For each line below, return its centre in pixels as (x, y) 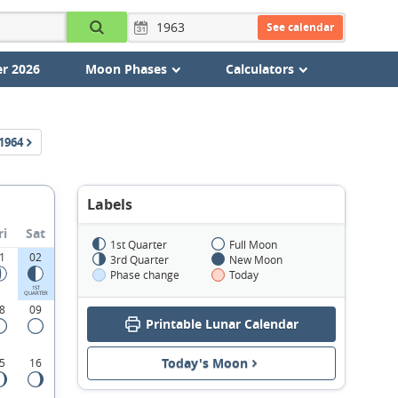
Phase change (145, 275)
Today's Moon (205, 363)
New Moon (256, 259)
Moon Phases (126, 69)
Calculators (259, 69)
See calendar (300, 27)
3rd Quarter (139, 259)
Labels (110, 204)
